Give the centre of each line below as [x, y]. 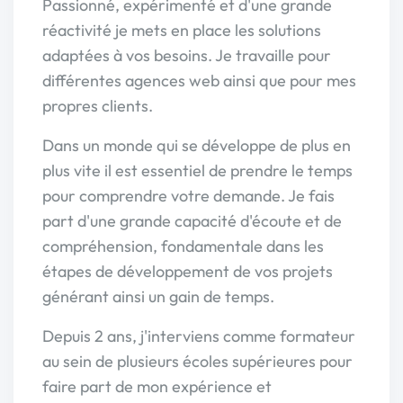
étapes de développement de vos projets [188, 271]
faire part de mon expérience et [157, 386]
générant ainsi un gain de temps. [158, 296]
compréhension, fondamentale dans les [183, 246]
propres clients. [98, 106]
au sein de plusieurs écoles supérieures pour [197, 361]
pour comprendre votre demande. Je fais [188, 196]
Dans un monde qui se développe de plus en [197, 145]
